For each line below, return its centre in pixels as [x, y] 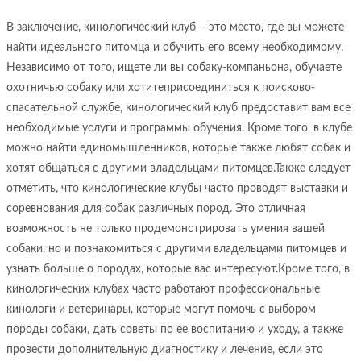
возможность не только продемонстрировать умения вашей [166, 229]
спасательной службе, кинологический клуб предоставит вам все [178, 108]
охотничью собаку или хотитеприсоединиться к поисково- [161, 88]
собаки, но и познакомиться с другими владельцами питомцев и [176, 249]
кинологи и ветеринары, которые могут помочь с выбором [161, 309]
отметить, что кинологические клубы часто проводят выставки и [177, 189]
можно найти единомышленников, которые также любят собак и [178, 148]
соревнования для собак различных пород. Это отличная [156, 209]
